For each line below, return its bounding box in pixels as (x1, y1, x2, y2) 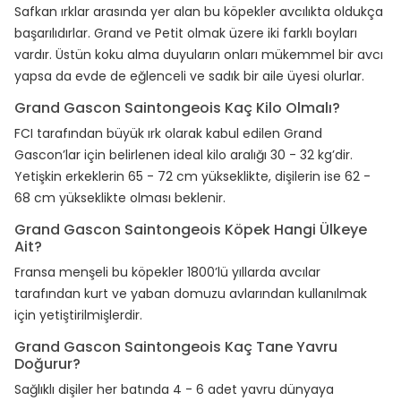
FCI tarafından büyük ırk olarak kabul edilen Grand (14, 124, 322, 143)
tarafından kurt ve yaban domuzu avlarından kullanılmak (14, 285, 367, 303)
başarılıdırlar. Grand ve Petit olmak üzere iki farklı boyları (14, 24, 357, 43)
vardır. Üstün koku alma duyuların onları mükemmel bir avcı (14, 46, 383, 64)
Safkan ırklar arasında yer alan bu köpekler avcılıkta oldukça (14, 3, 383, 21)
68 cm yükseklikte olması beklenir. (14, 189, 226, 208)
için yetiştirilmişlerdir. (14, 306, 142, 325)
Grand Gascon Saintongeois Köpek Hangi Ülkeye (14, 219, 367, 241)
